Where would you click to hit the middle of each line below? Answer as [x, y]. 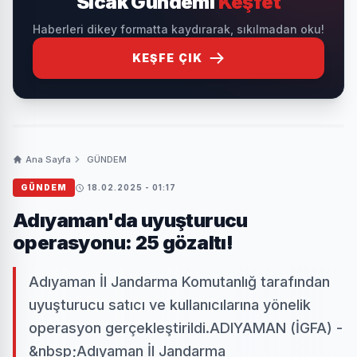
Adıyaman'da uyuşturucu [130, 220]
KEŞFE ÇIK [167, 58]
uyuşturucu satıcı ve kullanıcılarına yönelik [170, 305]
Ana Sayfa [48, 159]
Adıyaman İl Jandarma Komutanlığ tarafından [179, 282]
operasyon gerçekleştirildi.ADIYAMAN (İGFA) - [186, 328]
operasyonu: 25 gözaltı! [123, 243]
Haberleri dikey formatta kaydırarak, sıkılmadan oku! [178, 29]
